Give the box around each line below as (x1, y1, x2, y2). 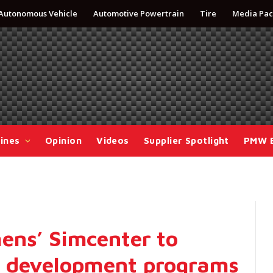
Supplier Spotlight (143, 135, 229, 146)
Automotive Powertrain (93, 8, 184, 19)
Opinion (44, 135, 82, 146)
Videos (96, 135, 129, 146)
